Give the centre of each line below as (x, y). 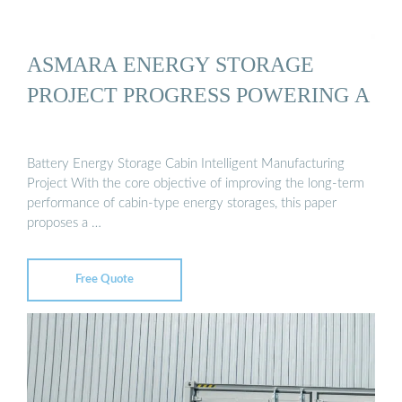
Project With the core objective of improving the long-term (196, 184)
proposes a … (64, 223)
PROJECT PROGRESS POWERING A (198, 95)
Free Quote (105, 280)
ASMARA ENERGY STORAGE (170, 65)
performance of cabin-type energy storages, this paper (182, 204)
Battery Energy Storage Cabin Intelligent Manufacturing (186, 164)
